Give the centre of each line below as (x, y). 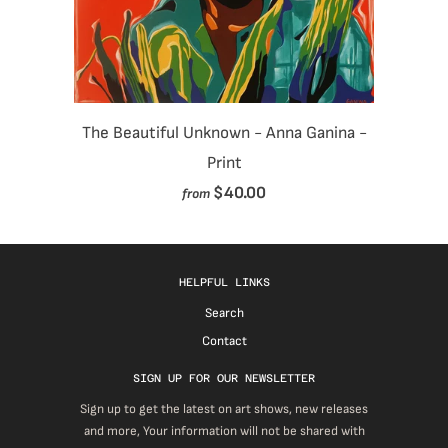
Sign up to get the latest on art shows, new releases (224, 408)
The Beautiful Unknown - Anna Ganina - (224, 133)
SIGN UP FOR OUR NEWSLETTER (224, 378)
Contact (224, 340)
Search (224, 312)
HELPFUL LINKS (224, 282)
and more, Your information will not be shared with (224, 430)
